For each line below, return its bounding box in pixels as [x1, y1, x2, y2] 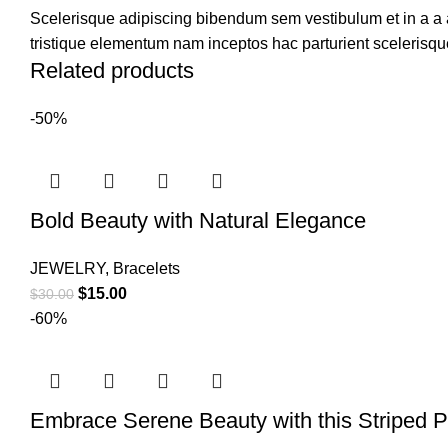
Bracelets [113, 260, 180, 278]
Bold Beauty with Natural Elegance [30, 208, 366, 234]
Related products [30, 58, 194, 84]
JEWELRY [30, 260, 105, 278]
